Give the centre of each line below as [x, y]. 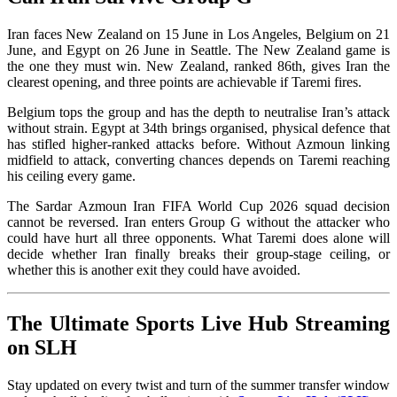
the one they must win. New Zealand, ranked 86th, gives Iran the [198, 66]
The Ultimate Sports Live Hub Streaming [198, 324]
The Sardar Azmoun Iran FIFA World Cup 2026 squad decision [198, 206]
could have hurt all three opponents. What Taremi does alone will [198, 238]
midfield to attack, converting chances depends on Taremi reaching [198, 160]
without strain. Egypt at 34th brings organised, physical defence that [198, 128]
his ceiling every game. [71, 176]
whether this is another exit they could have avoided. [179, 270]
